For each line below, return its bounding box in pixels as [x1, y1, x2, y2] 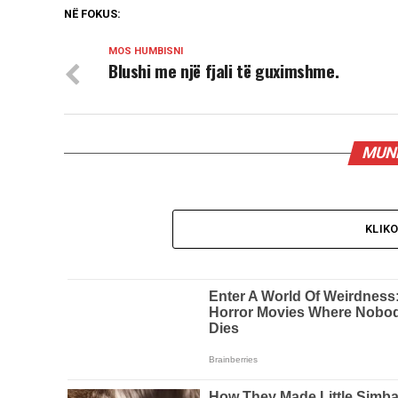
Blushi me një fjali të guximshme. [108, 58, 339, 84]
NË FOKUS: [64, 7, 121, 20]
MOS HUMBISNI [108, 45, 183, 57]
